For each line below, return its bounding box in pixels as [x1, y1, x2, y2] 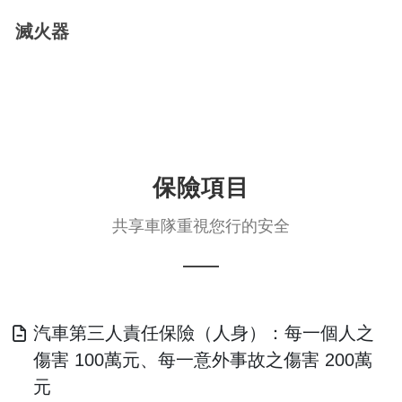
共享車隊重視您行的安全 [112, 217, 290, 236]
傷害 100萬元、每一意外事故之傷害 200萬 [33, 350, 372, 371]
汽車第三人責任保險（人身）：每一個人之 [33, 323, 374, 344]
